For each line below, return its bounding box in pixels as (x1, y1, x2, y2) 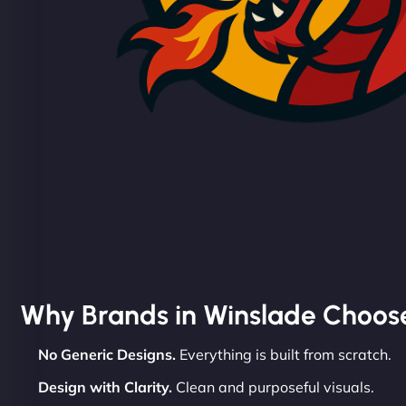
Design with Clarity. (38, 378, 172, 397)
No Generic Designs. (38, 345, 176, 364)
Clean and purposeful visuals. (172, 378, 374, 397)
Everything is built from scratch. (176, 345, 391, 364)
